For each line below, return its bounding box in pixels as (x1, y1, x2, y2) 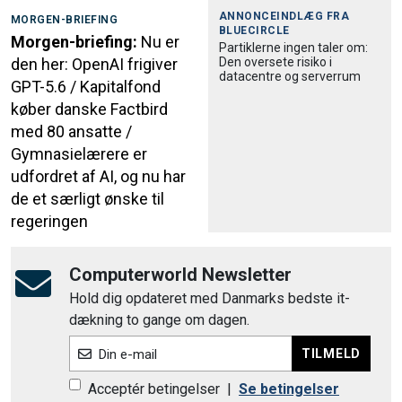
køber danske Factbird (11, 100, 168, 119)
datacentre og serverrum (219, 68, 361, 83)
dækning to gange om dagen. (69, 311, 249, 329)
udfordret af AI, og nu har (11, 167, 186, 187)
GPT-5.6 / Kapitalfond (11, 77, 161, 97)
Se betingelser (239, 380, 339, 398)
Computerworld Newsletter (69, 264, 292, 286)
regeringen (11, 212, 88, 232)
